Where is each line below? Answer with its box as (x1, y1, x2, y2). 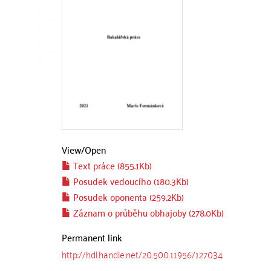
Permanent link (62, 229, 122, 246)
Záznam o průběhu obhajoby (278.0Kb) (71, 204, 224, 221)
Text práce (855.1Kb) (71, 157, 152, 174)
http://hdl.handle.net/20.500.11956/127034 (62, 246, 223, 263)
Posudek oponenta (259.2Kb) (71, 188, 184, 205)
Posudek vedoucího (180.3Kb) (71, 172, 189, 189)
